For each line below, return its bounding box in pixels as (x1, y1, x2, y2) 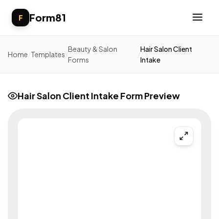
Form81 (29, 11, 66, 23)
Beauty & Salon (68, 44, 117, 53)
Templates (31, 50, 65, 59)
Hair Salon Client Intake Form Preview (18, 90, 180, 101)
